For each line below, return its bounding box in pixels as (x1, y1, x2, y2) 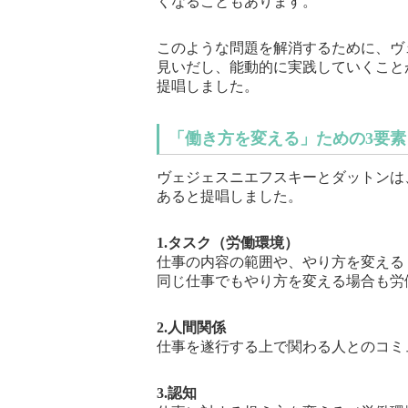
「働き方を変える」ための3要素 (168, 129, 406, 148)
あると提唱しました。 (157, 188, 302, 204)
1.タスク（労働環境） (157, 234, 299, 250)
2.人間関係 (157, 319, 226, 335)
